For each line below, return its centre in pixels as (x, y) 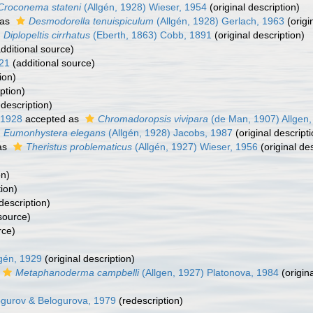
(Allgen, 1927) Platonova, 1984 (209, 272)
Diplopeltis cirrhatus (47, 35)
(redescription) (150, 300)
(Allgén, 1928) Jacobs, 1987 (169, 133)
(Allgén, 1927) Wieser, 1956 (195, 147)
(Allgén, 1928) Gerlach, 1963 (219, 21)
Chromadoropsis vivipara (153, 119)
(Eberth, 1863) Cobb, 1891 (151, 35)
